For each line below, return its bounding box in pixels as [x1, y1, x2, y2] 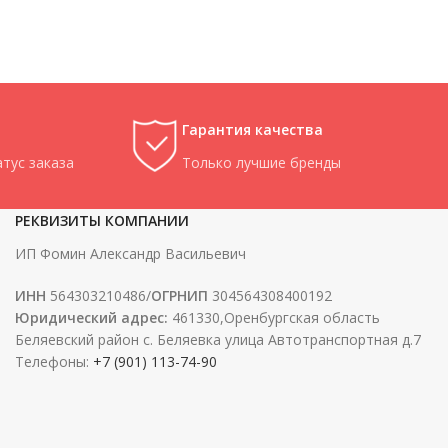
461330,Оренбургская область [168, 308, 380, 327]
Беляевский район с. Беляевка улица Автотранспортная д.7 [15, 330, 421, 349]
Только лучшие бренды [182, 153, 341, 172]
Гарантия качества [182, 120, 323, 139]
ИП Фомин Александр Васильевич [15, 244, 246, 263]
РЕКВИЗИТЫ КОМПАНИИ [15, 211, 189, 230]
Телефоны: [15, 352, 93, 371]
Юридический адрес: [15, 308, 168, 327]
